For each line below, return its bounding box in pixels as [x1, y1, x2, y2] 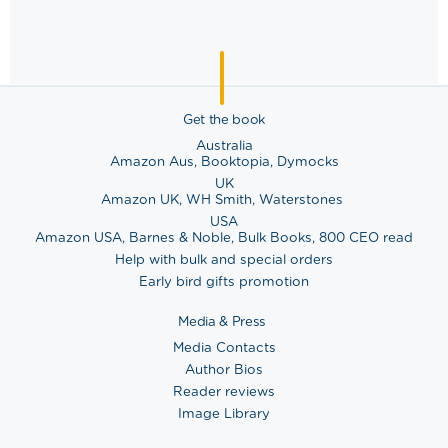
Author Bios [185, 360, 263, 377]
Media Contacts [172, 338, 276, 355]
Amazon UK [101, 190, 179, 207]
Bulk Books [238, 228, 312, 245]
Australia [195, 136, 253, 153]
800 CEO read [319, 228, 413, 245]
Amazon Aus [109, 152, 194, 169]
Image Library [178, 404, 270, 421]
